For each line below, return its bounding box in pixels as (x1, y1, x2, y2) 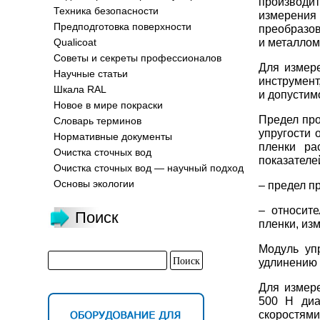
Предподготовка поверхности (54, 21, 191, 32)
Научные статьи (54, 68, 128, 79)
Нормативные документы (54, 131, 172, 142)
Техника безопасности (54, 5, 159, 16)
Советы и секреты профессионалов (54, 52, 221, 64)
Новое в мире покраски (54, 99, 163, 111)
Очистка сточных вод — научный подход (54, 162, 244, 174)
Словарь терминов (54, 115, 141, 126)
